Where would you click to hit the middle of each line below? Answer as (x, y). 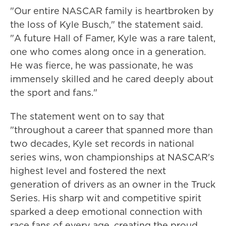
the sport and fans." (54, 93)
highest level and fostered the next (88, 171)
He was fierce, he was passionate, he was (102, 65)
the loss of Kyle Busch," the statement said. (106, 24)
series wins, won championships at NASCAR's (112, 157)
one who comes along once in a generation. (108, 52)
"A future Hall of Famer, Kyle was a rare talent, (113, 38)
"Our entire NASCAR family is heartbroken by (112, 11)
